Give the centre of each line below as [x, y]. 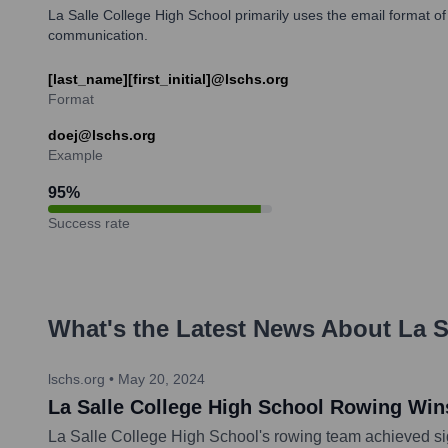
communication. [98, 34]
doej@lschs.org [102, 134]
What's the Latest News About [223, 328]
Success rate [89, 222]
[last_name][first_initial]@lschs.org [168, 78]
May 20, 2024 [161, 378]
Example [75, 154]
